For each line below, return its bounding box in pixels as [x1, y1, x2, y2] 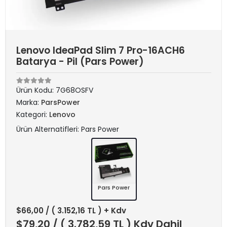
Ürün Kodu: [16, 85, 56, 95]
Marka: [16, 97, 41, 107]
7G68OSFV [56, 85, 93, 95]
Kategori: [16, 109, 49, 120]
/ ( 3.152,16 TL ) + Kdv [46, 205, 126, 216]
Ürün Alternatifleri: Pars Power [16, 124, 119, 134]
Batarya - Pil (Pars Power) [16, 55, 144, 68]
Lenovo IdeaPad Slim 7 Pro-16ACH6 [16, 44, 185, 57]
